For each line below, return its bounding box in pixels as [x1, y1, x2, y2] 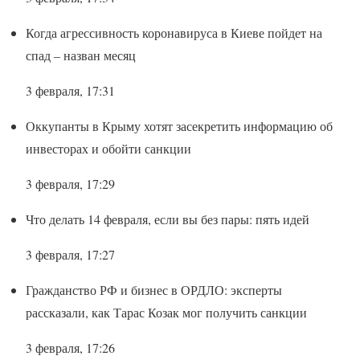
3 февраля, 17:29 [26, 174, 115, 192]
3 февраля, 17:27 [26, 245, 115, 263]
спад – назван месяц [26, 46, 136, 63]
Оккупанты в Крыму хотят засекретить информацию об [26, 117, 333, 134]
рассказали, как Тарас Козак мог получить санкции [26, 303, 307, 321]
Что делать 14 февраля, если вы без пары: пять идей [26, 210, 309, 227]
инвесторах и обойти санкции [26, 139, 191, 157]
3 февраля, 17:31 [26, 81, 115, 99]
